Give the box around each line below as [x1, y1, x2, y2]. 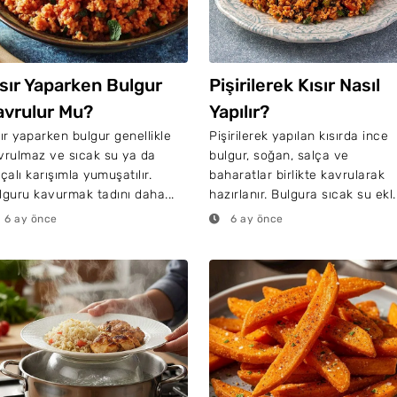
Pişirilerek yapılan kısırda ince [209, 128, 388, 144]
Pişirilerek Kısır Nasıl [209, 74, 380, 96]
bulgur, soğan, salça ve [209, 148, 349, 163]
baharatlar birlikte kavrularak [209, 167, 385, 183]
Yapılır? [209, 101, 269, 122]
